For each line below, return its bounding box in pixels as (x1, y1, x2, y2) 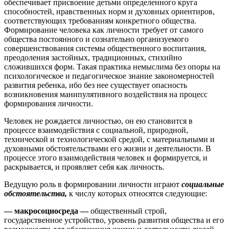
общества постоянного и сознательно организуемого (4, 35, 189, 44)
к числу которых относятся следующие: (69, 189, 207, 198)
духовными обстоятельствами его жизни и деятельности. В (4, 144, 211, 153)
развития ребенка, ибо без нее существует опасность (4, 81, 187, 90)
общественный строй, (90, 207, 167, 216)
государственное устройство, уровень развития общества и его (4, 216, 224, 225)
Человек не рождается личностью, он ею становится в (4, 117, 193, 126)
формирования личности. (4, 99, 93, 108)
